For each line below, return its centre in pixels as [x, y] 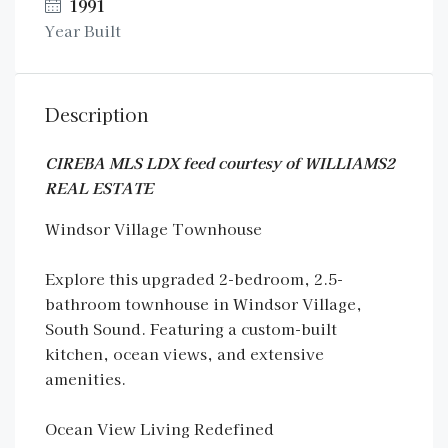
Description [97, 114]
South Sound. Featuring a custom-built [191, 328]
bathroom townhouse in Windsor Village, [203, 303]
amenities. [85, 378]
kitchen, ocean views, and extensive [184, 353]
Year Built [83, 30]
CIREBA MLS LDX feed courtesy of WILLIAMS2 [220, 162]
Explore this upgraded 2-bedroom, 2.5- [194, 278]
